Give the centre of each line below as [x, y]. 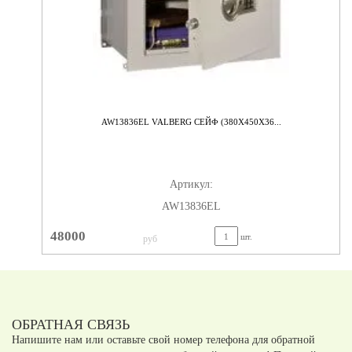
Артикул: [191, 185]
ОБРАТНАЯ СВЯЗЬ [71, 325]
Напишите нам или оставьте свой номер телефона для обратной [163, 340]
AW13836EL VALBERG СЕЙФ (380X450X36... [191, 122]
